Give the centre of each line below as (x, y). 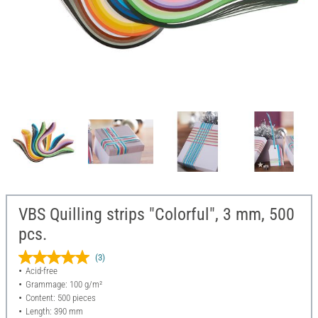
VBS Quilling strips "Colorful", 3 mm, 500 (157, 215)
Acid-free (41, 271)
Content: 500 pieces (60, 298)
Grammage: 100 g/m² (64, 285)
